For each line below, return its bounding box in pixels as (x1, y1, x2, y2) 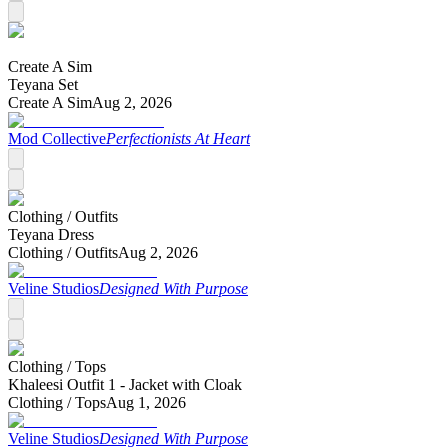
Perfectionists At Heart (106, 129, 250, 147)
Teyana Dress (8, 225, 94, 243)
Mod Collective (8, 129, 106, 147)
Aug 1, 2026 (106, 393, 186, 411)
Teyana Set (8, 75, 78, 93)
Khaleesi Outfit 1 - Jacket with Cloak (8, 375, 242, 393)
